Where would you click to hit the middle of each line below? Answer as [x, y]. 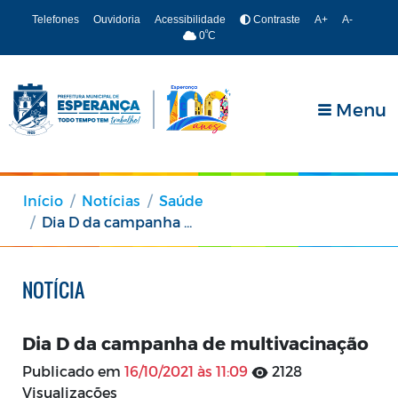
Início [43, 200]
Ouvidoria [116, 20]
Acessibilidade [190, 20]
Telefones [55, 20]
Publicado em [73, 371]
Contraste [275, 20]
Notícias [111, 200]
